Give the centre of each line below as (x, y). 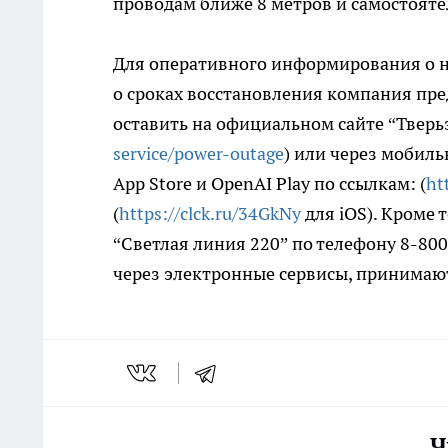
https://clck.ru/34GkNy (210, 214)
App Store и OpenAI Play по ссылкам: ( (269, 184)
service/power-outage (198, 154)
